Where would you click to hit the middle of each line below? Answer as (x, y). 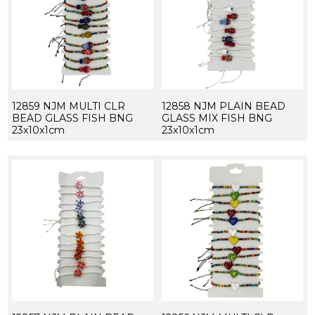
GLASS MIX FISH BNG (217, 118)
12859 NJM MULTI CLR (68, 106)
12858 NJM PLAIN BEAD (223, 106)
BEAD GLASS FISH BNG (72, 118)
